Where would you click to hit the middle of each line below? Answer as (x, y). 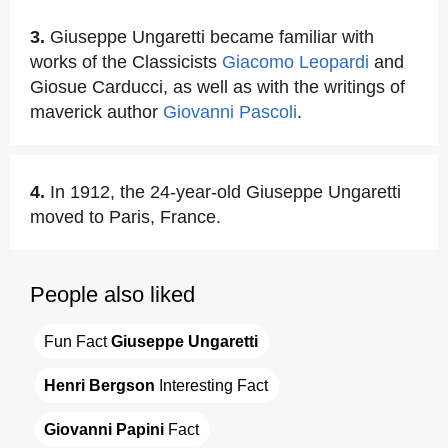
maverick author (96, 112)
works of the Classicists (126, 62)
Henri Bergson (99, 385)
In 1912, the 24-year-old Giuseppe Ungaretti (225, 192)
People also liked (112, 294)
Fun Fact (77, 341)
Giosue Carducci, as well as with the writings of (217, 87)
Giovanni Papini (104, 429)
